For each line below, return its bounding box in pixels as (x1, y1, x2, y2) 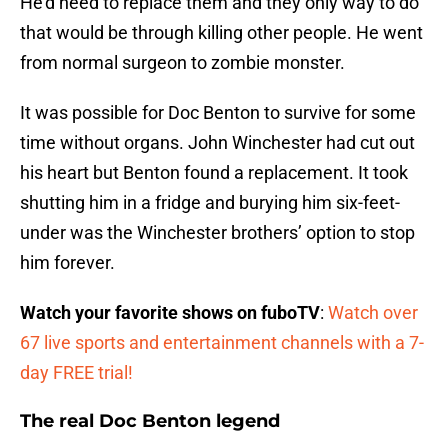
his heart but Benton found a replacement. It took (20, 162, 408, 184)
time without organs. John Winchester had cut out (20, 132, 415, 154)
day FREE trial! (20, 362, 133, 384)
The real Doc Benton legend (20, 410, 280, 433)
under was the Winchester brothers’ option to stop (20, 222, 415, 244)
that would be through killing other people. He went (20, 22, 423, 44)
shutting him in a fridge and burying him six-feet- (20, 192, 400, 214)
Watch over (328, 302, 418, 324)
